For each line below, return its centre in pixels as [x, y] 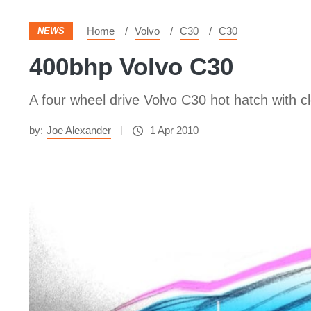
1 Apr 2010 [174, 130]
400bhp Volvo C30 [131, 66]
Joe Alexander [79, 130]
